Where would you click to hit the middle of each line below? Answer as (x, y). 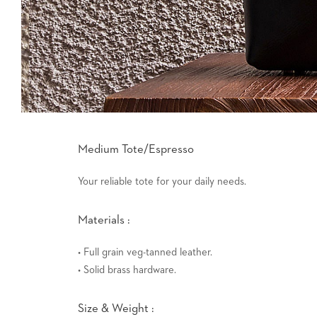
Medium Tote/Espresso (136, 149)
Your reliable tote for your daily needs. (162, 181)
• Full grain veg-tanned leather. (145, 252)
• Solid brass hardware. (127, 270)
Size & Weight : (116, 309)
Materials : (104, 220)
